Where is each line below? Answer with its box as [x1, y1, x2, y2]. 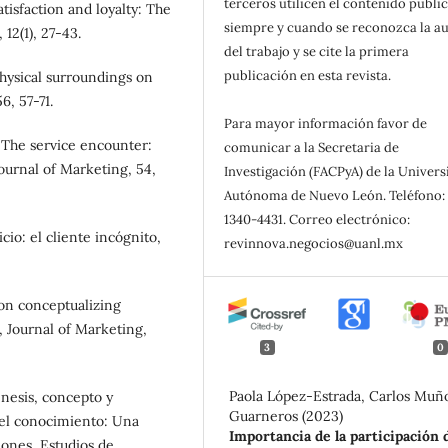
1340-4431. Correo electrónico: [224, 210, 411, 228]
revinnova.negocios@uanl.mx [224, 234, 407, 252]
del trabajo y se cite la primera [224, 42, 410, 60]
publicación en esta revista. [224, 66, 392, 84]
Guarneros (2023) [229, 407, 344, 426]
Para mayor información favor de [224, 114, 428, 132]
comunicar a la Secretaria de [224, 138, 400, 156]
